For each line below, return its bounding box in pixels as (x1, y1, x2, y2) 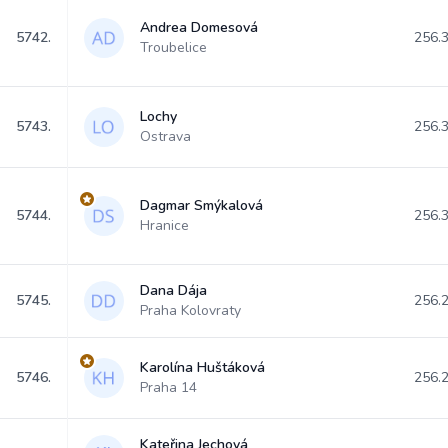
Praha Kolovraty (140, 301, 241, 320)
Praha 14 (140, 378, 197, 397)
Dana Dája (140, 281, 207, 300)
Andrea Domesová (140, 18, 258, 37)
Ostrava (140, 127, 191, 146)
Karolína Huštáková (140, 358, 265, 377)
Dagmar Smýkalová (140, 196, 263, 215)
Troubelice (140, 38, 207, 57)
